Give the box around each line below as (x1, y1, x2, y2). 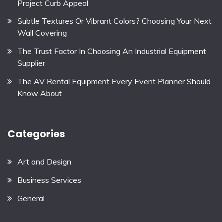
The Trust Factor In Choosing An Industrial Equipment (17, 46, 206, 56)
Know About (17, 88, 62, 98)
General (17, 193, 45, 203)
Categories (7, 127, 65, 141)
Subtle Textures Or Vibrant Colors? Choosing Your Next (17, 16, 212, 26)
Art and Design (17, 157, 71, 167)
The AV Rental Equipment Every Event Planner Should (17, 76, 211, 86)
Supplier (17, 58, 45, 68)
